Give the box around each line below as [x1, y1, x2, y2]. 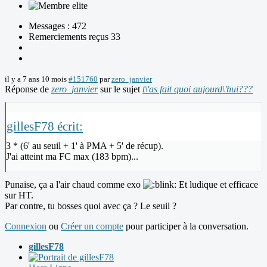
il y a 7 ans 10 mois [5, 74, 67, 84]
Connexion [5, 221, 46, 232]
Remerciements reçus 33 [29, 32, 120, 42]
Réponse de [5, 84, 51, 95]
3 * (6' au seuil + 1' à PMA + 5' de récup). [6, 141, 163, 151]
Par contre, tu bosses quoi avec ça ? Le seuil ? [5, 201, 176, 212]
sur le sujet [98, 84, 142, 95]
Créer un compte [61, 221, 123, 232]
